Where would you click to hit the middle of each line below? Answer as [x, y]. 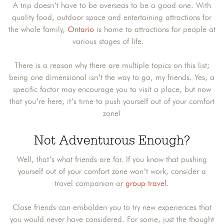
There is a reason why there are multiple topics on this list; [112, 65]
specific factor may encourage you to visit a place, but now [112, 89]
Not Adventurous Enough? [112, 140]
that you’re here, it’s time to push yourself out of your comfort [112, 101]
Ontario [80, 29]
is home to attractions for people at [154, 29]
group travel [146, 183]
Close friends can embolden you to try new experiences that [112, 207]
